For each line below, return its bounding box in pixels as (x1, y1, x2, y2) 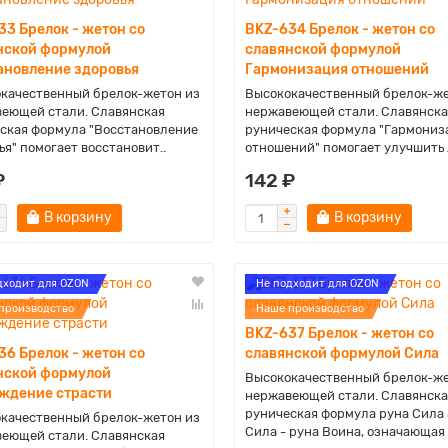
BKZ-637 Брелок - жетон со (244, 325, 434, 342)
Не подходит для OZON (255, 277, 379, 290)
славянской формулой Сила (244, 345, 439, 362)
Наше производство (255, 302, 364, 315)
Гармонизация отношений (244, 61, 429, 78)
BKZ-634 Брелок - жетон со (244, 21, 435, 38)
